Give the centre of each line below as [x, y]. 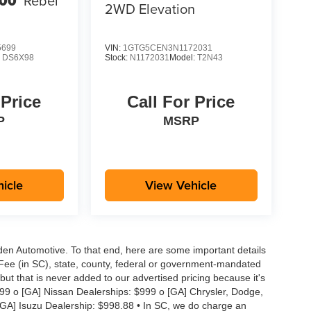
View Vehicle [181, 185]
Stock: [117, 57]
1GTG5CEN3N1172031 [167, 48]
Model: [183, 57]
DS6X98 [18, 57]
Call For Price [181, 101]
